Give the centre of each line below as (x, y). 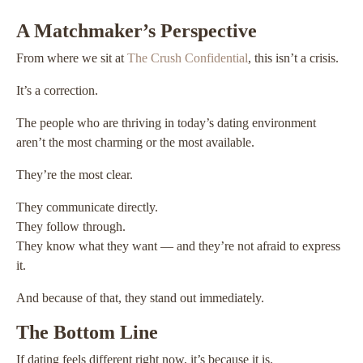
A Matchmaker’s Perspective (137, 31)
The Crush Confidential (188, 58)
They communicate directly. (87, 207)
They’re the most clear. (75, 175)
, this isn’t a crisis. (293, 58)
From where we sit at (72, 58)
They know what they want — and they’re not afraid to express (178, 246)
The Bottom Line (87, 333)
